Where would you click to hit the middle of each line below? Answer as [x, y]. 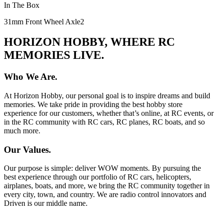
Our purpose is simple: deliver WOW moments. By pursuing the [102, 168]
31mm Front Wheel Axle [42, 21]
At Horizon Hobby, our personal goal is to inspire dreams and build [107, 96]
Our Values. [27, 149]
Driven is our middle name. [46, 203]
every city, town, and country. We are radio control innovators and [105, 195]
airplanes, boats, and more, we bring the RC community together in [107, 186]
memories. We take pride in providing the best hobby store [93, 105]
